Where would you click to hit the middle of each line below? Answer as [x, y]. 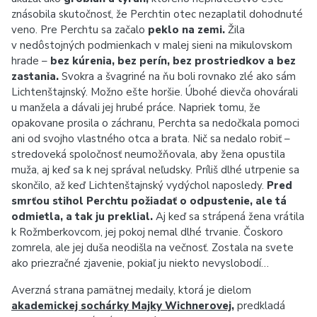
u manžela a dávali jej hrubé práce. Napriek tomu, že [136, 108]
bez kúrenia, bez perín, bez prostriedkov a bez [173, 61]
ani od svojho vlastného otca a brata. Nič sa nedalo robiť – [151, 139]
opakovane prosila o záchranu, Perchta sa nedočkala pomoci [155, 123]
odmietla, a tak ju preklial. [82, 217]
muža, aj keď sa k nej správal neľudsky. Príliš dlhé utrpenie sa [155, 170]
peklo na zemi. [186, 30]
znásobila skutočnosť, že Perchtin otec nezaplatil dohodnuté [157, 14]
